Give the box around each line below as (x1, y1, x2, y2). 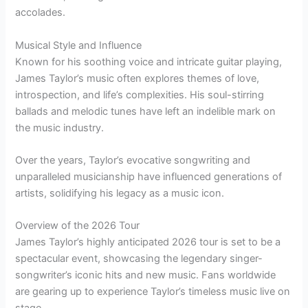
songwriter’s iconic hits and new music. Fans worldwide (15, 269, 276, 282)
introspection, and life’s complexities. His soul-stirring (15, 88, 265, 101)
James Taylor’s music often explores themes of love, (15, 71, 260, 85)
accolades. (15, 6, 66, 19)
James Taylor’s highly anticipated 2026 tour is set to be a (15, 236, 281, 249)
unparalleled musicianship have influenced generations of (15, 170, 283, 184)
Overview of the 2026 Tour (15, 219, 140, 232)
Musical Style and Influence (15, 38, 142, 52)
